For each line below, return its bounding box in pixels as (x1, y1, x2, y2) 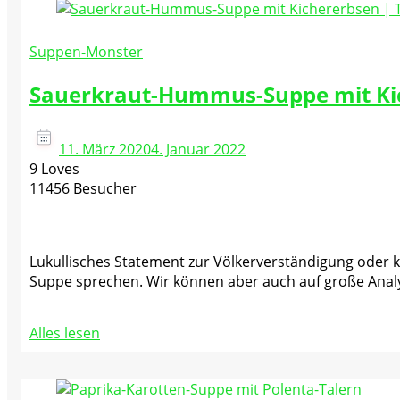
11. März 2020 (59, 138, 151, 159)
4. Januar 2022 (151, 138, 246, 159)
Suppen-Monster (29, 42, 143, 62)
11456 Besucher (29, 178, 137, 198)
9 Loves (29, 158, 79, 179)
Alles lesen (29, 322, 100, 343)
